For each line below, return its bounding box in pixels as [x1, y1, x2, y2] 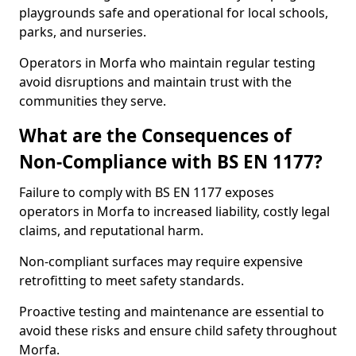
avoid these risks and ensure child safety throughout [19, 322, 337, 339]
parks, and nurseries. [19, 23, 146, 41]
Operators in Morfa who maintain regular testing [19, 54, 315, 72]
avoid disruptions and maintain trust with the [19, 73, 292, 91]
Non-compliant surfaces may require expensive [19, 253, 303, 270]
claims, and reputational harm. [19, 222, 203, 239]
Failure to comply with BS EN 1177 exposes [19, 184, 274, 201]
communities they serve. [19, 92, 166, 110]
